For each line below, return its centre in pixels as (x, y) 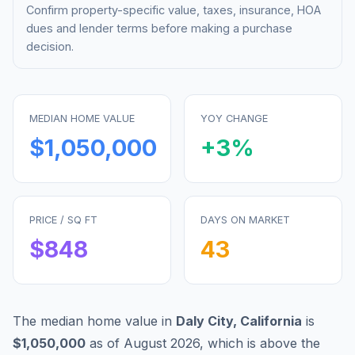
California (271, 321)
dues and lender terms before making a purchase (159, 28)
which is (234, 343)
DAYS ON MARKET (245, 219)
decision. (50, 46)
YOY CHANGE (234, 118)
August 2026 (162, 343)
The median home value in (94, 321)
